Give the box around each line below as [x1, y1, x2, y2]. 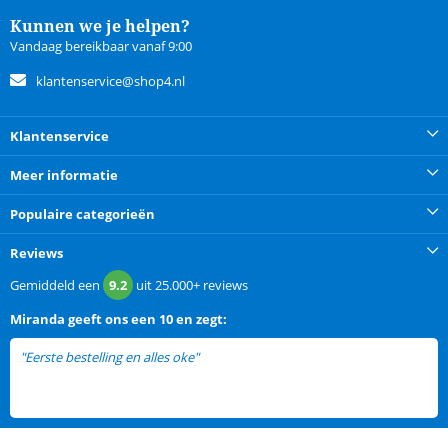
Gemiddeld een [10, 276, 103, 295]
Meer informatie [10, 166, 118, 185]
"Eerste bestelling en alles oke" [20, 348, 199, 367]
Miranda [10, 310, 65, 329]
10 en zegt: [159, 310, 227, 329]
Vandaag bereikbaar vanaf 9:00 [10, 37, 192, 56]
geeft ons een [68, 310, 156, 329]
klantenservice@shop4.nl [36, 72, 185, 91]
